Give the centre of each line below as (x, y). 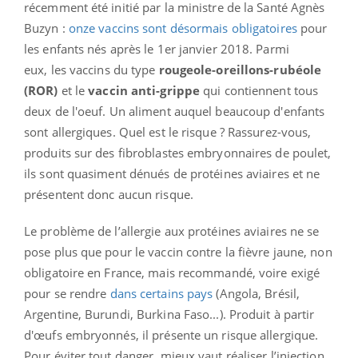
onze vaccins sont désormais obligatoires (183, 28)
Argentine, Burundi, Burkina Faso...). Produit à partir (169, 314)
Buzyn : (46, 28)
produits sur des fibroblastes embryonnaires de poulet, (178, 153)
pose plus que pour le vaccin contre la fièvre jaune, (167, 252)
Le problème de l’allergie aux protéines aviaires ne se (172, 231)
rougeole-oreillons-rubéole (240, 70)
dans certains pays (161, 294)
